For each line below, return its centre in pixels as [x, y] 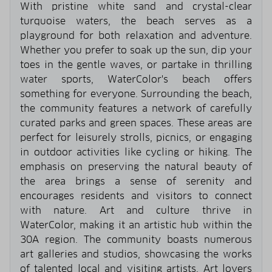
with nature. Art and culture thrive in [136, 210]
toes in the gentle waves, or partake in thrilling [136, 64]
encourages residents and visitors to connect [136, 195]
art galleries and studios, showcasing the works [136, 254]
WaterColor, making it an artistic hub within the [136, 225]
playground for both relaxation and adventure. [136, 35]
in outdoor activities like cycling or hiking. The [136, 152]
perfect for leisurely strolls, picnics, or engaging [136, 137]
